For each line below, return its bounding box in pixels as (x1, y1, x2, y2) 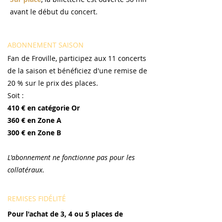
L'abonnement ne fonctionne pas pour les (7, 153, 135, 162)
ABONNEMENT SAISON (7, 40, 84, 50)
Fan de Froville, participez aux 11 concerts (7, 54, 146, 63)
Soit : (7, 91, 24, 100)
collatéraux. (7, 165, 45, 174)
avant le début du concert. (10, 7, 98, 16)
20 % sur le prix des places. (7, 78, 98, 88)
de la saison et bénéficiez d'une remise (7, 66, 139, 75)
